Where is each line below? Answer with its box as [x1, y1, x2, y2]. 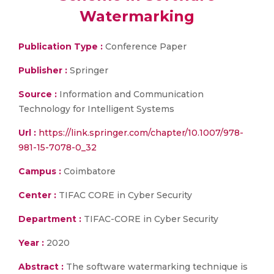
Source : [18, 89, 57, 100]
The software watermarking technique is [66, 261, 248, 272]
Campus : [18, 166, 61, 177]
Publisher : [18, 65, 70, 76]
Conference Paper [103, 41, 187, 52]
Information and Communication [57, 89, 204, 100]
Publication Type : [18, 41, 103, 52]
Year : [18, 237, 44, 248]
